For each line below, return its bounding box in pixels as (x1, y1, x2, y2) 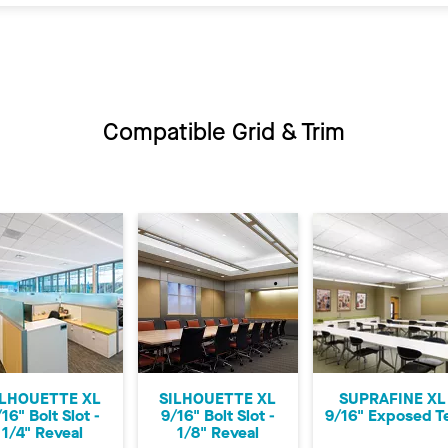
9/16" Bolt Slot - (160, 404, 275, 426)
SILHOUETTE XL (159, 387, 276, 409)
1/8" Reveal (176, 421, 259, 443)
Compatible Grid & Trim (103, 115, 345, 148)
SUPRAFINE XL (339, 387, 446, 409)
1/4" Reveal (2, 421, 83, 443)
